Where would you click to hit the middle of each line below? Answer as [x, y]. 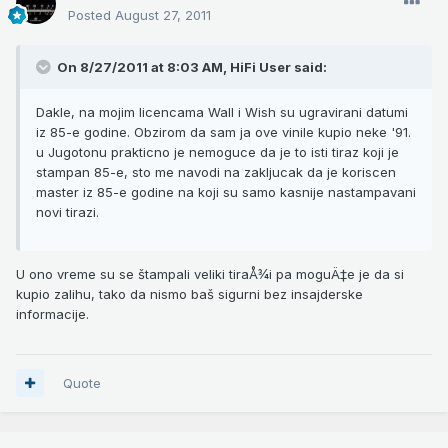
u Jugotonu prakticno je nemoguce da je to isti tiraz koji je [217, 151]
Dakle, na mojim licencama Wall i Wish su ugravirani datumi [222, 111]
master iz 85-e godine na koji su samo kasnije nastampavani [226, 191]
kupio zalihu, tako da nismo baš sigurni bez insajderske [189, 293]
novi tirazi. [67, 211]
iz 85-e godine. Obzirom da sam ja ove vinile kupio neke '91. [223, 131]
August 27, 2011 [163, 14]
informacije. [52, 313]
